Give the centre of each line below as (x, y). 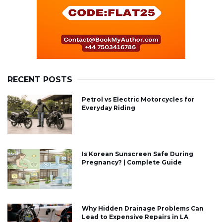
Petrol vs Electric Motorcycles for (138, 100)
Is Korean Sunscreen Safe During (138, 154)
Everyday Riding (109, 108)
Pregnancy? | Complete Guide (132, 163)
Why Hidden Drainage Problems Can (143, 209)
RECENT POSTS (40, 80)
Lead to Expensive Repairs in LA (135, 217)
